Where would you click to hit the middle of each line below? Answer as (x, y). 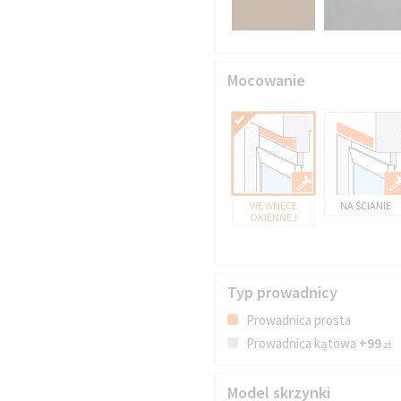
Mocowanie (267, 80)
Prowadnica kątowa (302, 343)
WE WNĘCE (274, 205)
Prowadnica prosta (298, 320)
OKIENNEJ (274, 217)
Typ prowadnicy (283, 292)
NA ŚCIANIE (366, 205)
